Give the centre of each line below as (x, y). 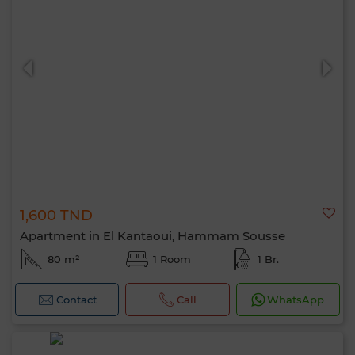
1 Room (172, 259)
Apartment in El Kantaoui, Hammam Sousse (153, 236)
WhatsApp (296, 300)
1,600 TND (56, 216)
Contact (76, 300)
